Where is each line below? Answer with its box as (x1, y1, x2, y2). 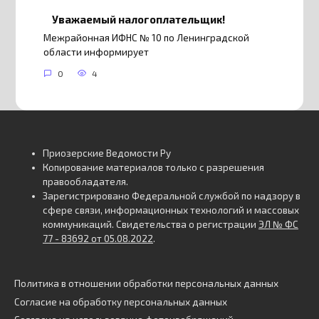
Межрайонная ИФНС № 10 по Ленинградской (43, 32, 249, 44)
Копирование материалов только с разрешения (43, 162, 264, 174)
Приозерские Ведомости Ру (43, 147, 171, 159)
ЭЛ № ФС (258, 219, 298, 231)
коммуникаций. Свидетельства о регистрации (43, 219, 258, 231)
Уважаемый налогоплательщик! (43, 12, 225, 26)
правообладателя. (43, 176, 128, 188)
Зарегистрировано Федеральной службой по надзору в (43, 190, 300, 202)
